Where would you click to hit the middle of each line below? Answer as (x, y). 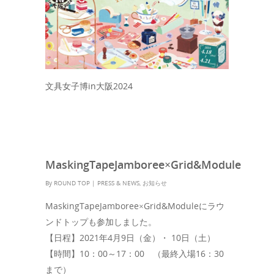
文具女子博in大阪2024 (89, 86)
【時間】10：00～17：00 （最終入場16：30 (135, 254)
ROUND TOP (72, 183)
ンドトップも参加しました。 (101, 222)
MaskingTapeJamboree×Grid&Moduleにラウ (135, 206)
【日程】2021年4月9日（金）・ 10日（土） (130, 238)
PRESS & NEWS (118, 183)
